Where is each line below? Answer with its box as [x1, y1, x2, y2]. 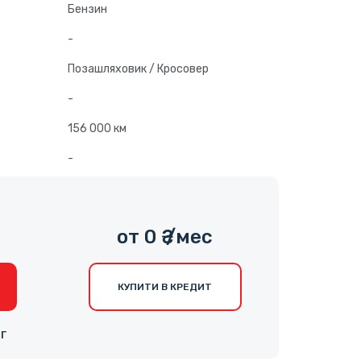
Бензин [67, 2, 107, 17]
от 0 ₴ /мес [117, 226, 214, 249]
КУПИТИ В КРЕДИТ [118, 281, 213, 293]
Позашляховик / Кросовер [67, 62, 209, 77]
